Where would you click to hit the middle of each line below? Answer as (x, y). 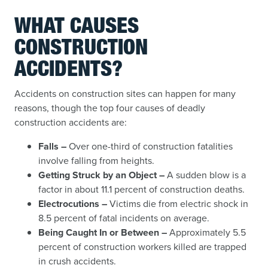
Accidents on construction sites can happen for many (125, 94)
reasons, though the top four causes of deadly (110, 108)
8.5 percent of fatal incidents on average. (124, 218)
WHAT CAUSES (77, 28)
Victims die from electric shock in (178, 204)
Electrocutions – (73, 204)
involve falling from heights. (96, 161)
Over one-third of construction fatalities (150, 146)
